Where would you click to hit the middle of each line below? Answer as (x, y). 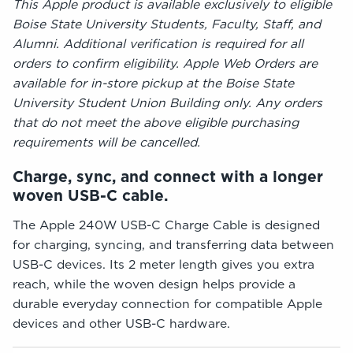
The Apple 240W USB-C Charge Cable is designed (166, 225)
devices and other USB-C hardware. (121, 323)
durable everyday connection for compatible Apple (167, 304)
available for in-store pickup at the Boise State (153, 83)
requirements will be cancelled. (106, 142)
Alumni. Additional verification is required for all (158, 44)
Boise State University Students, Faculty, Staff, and (167, 24)
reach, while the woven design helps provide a (154, 284)
